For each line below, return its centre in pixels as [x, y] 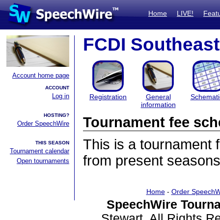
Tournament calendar [40, 151]
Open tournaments [43, 161]
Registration [108, 97]
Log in [61, 96]
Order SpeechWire [43, 124]
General [158, 97]
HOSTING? [56, 115]
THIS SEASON [52, 143]
